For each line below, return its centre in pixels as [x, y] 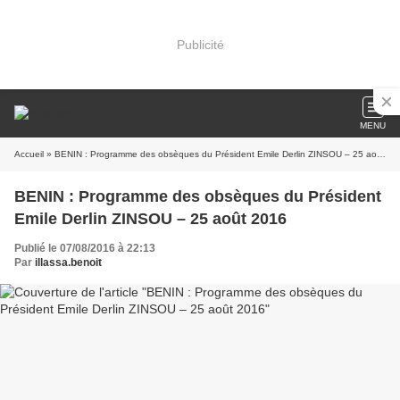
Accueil [29, 154]
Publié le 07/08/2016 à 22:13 [85, 248]
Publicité [200, 44]
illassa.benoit [68, 262]
